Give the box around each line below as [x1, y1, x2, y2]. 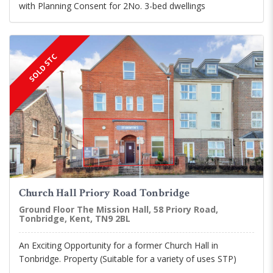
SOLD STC [26, 51, 60, 84]
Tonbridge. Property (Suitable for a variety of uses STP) [19, 253, 236, 265]
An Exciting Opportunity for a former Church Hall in [19, 239, 218, 252]
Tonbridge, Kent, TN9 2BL [19, 213, 130, 225]
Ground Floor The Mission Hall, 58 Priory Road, [19, 204, 218, 216]
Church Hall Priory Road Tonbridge [19, 186, 190, 200]
